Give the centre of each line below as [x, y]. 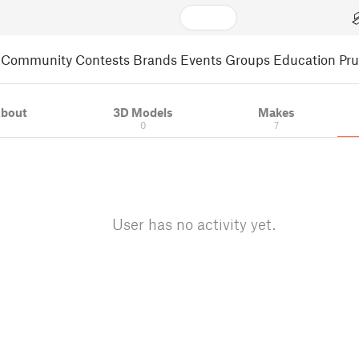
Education [305, 59]
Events [201, 59]
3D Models [143, 112]
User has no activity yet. [194, 224]
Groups [248, 59]
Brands [155, 59]
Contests [103, 59]
